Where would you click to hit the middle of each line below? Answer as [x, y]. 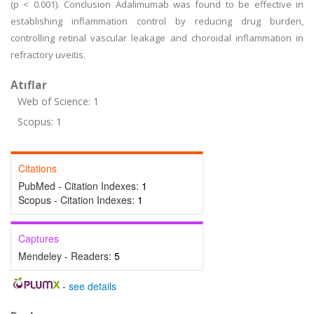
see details [92, 286]
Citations [37, 168]
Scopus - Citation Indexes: [78, 200]
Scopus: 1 [40, 122]
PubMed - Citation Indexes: [80, 186]
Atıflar [29, 85]
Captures [39, 238]
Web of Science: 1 [58, 101]
